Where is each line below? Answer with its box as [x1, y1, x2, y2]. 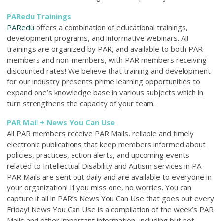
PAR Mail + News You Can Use [7, 117, 115, 127]
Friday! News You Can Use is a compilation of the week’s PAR [7, 204, 214, 214]
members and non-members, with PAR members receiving [7, 54, 207, 65]
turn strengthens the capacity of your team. [7, 98, 155, 108]
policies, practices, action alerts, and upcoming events [7, 149, 189, 160]
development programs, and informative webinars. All [7, 33, 188, 43]
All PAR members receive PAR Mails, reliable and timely [7, 128, 194, 138]
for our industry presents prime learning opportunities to [7, 76, 200, 86]
